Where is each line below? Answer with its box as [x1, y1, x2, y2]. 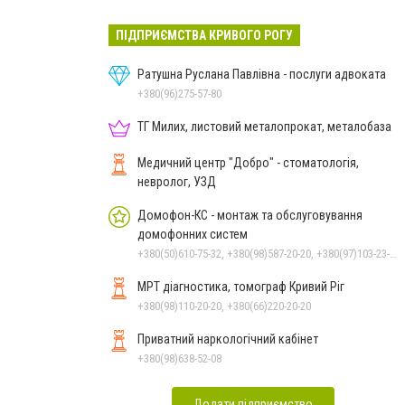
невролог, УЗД [137, 174, 216, 189]
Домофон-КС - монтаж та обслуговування [137, 207, 363, 222]
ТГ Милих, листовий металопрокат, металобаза [137, 118, 391, 134]
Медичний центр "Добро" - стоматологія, [137, 155, 359, 170]
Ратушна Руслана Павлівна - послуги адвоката [137, 66, 386, 81]
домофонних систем [137, 226, 248, 241]
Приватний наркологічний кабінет [137, 331, 318, 346]
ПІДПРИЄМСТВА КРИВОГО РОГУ [116, 27, 293, 42]
